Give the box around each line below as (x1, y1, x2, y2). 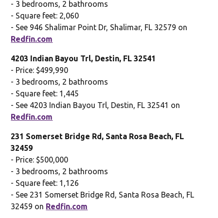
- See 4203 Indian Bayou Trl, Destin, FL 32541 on (11, 100, 181, 109)
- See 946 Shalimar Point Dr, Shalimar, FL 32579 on (11, 22, 188, 32)
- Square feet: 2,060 (11, 11, 79, 20)
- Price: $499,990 (11, 65, 69, 74)
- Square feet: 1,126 (11, 178, 79, 187)
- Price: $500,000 (11, 155, 69, 164)
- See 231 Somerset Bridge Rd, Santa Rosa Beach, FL (11, 190, 195, 199)
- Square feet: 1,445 (11, 89, 79, 98)
